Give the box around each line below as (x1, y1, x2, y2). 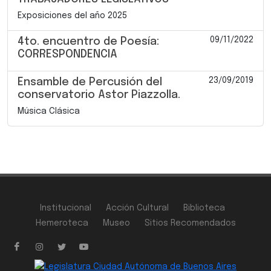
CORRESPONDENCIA (18, 48, 117, 60)
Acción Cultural (106, 203, 169, 212)
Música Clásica (18, 106, 80, 116)
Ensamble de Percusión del (18, 76, 162, 88)
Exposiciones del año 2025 (18, 11, 127, 20)
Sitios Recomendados (144, 218, 236, 227)
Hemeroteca (35, 218, 88, 227)
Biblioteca (183, 203, 225, 212)
